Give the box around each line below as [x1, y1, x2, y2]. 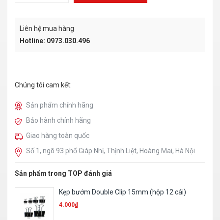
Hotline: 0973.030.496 [20, 37, 90, 45]
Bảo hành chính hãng [26, 116, 91, 124]
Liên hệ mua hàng [20, 25, 74, 32]
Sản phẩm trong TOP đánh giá [15, 169, 112, 177]
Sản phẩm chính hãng [26, 101, 93, 109]
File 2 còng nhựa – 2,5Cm [59, 188, 137, 196]
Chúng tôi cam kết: [15, 81, 72, 89]
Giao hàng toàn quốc [26, 132, 89, 139]
